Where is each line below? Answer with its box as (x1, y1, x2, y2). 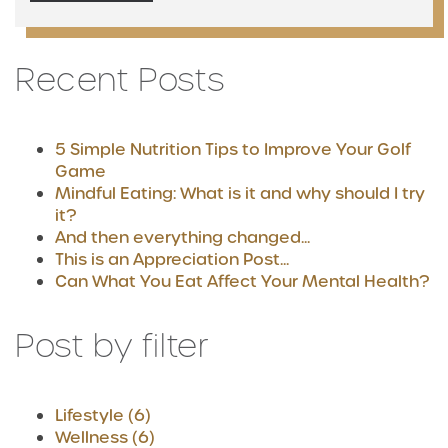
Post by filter (15, 323, 209, 368)
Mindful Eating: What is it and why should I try (55, 181, 425, 205)
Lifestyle (55, 403, 128, 427)
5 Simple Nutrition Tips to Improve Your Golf (55, 137, 411, 161)
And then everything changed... (55, 225, 310, 249)
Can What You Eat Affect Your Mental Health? (55, 269, 429, 293)
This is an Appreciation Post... (55, 247, 289, 271)
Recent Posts (15, 57, 225, 102)
